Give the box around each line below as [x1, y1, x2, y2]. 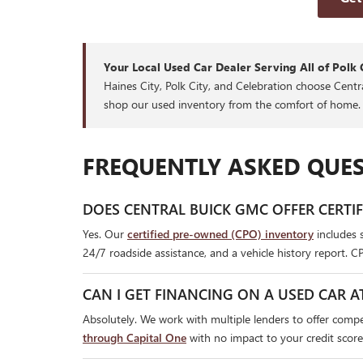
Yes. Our [83, 226, 127, 242]
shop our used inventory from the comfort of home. [104, 96, 361, 113]
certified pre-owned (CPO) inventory [127, 226, 314, 242]
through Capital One [83, 330, 186, 346]
